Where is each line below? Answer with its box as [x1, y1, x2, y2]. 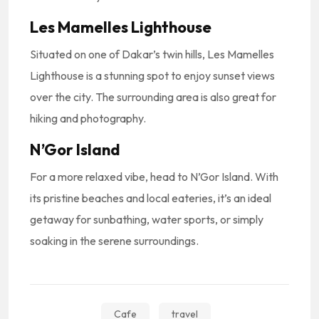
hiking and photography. [30, 111, 146, 125]
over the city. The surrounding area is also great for [30, 90, 276, 104]
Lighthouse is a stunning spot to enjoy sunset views [30, 68, 275, 83]
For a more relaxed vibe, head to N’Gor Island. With [30, 169, 278, 184]
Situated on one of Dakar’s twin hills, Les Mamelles [30, 47, 274, 61]
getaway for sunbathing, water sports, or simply [30, 212, 263, 226]
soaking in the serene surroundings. [30, 234, 199, 248]
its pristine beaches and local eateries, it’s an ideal [30, 191, 271, 205]
